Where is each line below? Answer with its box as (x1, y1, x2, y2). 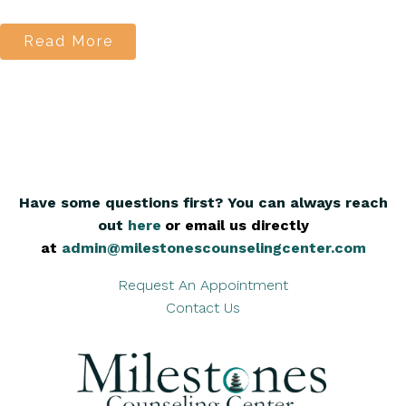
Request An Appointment (118, 276, 288, 294)
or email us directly (164, 217, 309, 234)
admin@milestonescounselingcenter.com (61, 239, 366, 256)
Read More (23, 33, 113, 50)
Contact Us (166, 299, 240, 316)
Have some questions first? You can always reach (18, 194, 388, 211)
